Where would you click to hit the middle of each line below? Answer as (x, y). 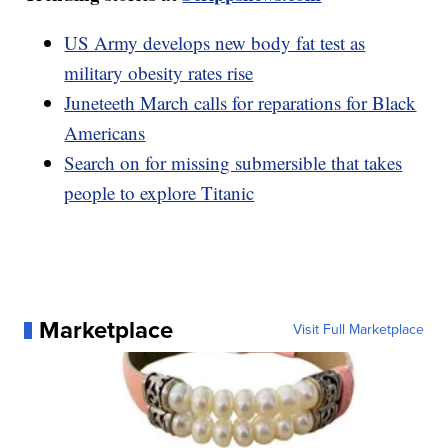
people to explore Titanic (159, 193)
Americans (105, 133)
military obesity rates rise (159, 73)
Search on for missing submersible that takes (233, 163)
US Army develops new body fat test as (215, 43)
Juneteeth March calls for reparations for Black (240, 103)
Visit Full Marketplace (358, 330)
